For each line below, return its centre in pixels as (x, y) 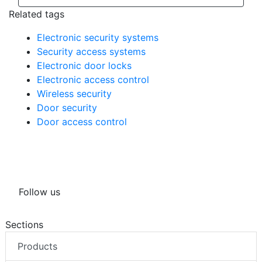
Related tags (37, 14)
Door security (67, 108)
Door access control (82, 122)
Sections (24, 225)
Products (37, 247)
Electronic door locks (84, 66)
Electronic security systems (98, 38)
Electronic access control (93, 80)
